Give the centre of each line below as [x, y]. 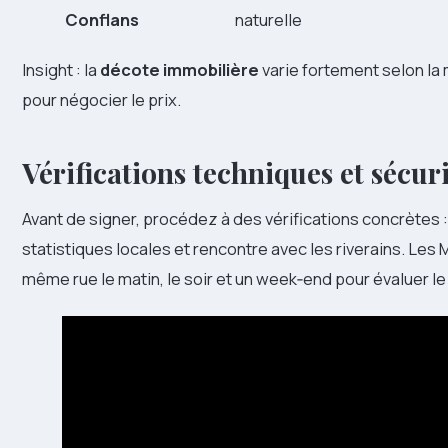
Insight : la [61, 69]
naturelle [268, 20]
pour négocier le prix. [101, 99]
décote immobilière [179, 69]
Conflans [102, 20]
